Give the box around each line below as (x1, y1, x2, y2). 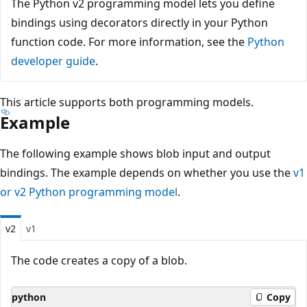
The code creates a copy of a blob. (11, 252, 187, 268)
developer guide (11, 53, 95, 69)
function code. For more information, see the (11, 34, 247, 49)
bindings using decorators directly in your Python (11, 14, 268, 30)
